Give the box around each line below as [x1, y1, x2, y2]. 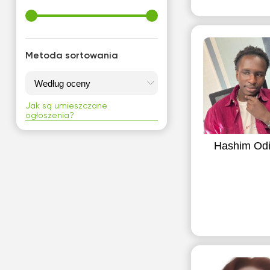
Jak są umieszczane [25, 102, 107, 110]
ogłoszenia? [25, 111, 74, 120]
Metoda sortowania [25, 51, 118, 61]
